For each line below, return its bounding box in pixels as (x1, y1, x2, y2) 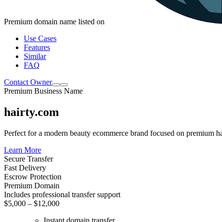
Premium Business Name (4, 86, 83, 95)
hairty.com (4, 105, 59, 118)
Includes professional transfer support (4, 190, 120, 199)
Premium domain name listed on (4, 17, 107, 26)
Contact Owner (4, 77, 52, 86)
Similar (24, 52, 46, 60)
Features (24, 43, 50, 52)
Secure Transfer (4, 154, 53, 163)
